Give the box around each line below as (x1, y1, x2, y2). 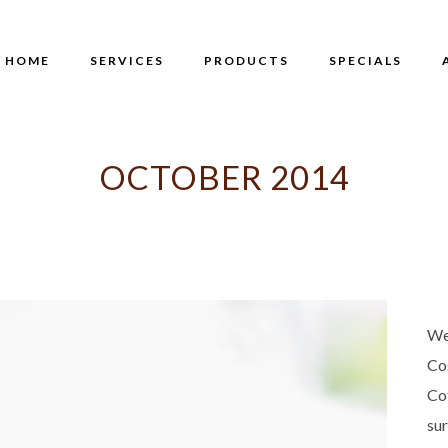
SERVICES (90, 53, 164, 68)
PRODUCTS (204, 53, 289, 68)
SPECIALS (329, 53, 402, 68)
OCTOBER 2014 (98, 157, 350, 197)
